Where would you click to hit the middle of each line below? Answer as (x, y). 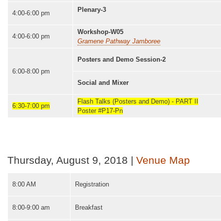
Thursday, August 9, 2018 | (72, 160)
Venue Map (163, 160)
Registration (92, 184)
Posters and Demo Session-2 (122, 59)
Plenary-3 (92, 9)
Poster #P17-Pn (100, 110)
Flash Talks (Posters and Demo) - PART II (138, 101)
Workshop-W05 (100, 32)
